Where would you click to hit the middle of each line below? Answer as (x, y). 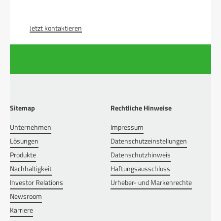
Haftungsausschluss (140, 169)
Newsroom (26, 196)
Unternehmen (31, 127)
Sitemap (22, 108)
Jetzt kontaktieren (56, 28)
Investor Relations (37, 183)
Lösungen (24, 141)
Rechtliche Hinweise (141, 108)
